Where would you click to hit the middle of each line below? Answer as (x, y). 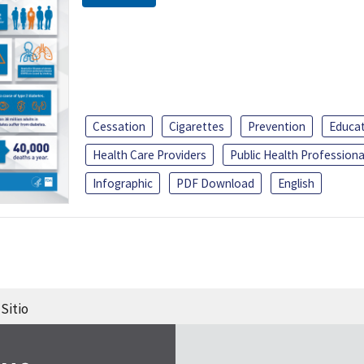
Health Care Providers (149, 154)
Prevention (277, 126)
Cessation (119, 126)
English (296, 183)
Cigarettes (197, 126)
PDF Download (215, 183)
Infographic (123, 183)
